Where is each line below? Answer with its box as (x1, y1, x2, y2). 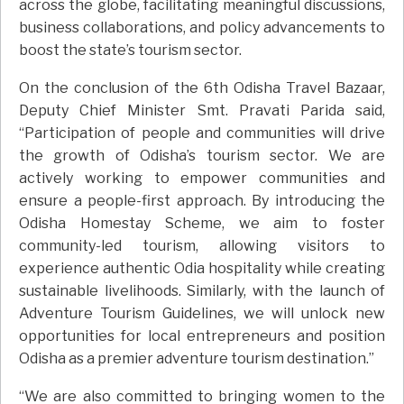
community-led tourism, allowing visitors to (19, 236, 385, 254)
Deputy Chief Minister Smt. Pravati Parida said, (19, 101, 385, 119)
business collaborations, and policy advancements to (19, 18, 385, 36)
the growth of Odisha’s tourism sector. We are (19, 146, 385, 164)
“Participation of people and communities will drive (19, 124, 385, 142)
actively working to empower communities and (19, 169, 385, 187)
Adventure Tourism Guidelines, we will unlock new (19, 304, 385, 322)
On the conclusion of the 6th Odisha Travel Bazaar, (19, 78, 385, 96)
